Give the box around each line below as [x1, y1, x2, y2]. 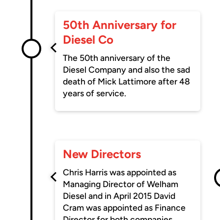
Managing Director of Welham [63, 178, 179, 189]
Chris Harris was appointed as [63, 166, 177, 177]
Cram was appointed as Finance [63, 202, 186, 213]
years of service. [63, 88, 127, 99]
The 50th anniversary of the [63, 53, 171, 63]
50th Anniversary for [63, 18, 177, 32]
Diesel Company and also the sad [63, 64, 191, 75]
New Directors [63, 146, 141, 161]
